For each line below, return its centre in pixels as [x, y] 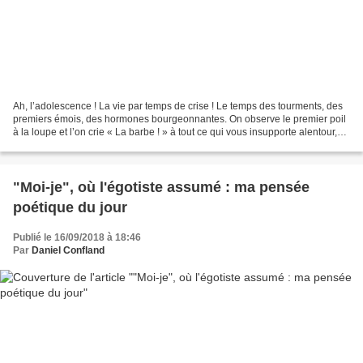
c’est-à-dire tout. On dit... [66, 145]
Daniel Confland [68, 251]
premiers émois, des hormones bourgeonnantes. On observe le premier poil [179, 120]
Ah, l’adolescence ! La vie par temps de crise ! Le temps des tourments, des [178, 107]
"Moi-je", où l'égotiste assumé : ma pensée [161, 188]
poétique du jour [70, 208]
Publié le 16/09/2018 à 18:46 [77, 238]
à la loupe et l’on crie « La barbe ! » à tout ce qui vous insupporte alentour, [175, 132]
